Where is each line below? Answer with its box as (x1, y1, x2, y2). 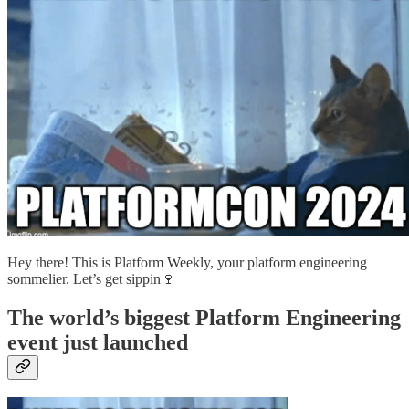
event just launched (7, 330, 188, 354)
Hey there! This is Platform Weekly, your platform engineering (7, 254, 367, 270)
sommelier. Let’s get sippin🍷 (7, 270, 175, 287)
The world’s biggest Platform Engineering (7, 305, 401, 330)
